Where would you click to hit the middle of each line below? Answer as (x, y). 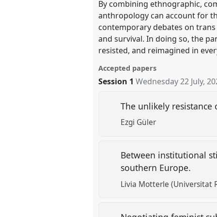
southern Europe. (157, 168)
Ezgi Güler (139, 122)
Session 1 (116, 81)
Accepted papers (128, 68)
